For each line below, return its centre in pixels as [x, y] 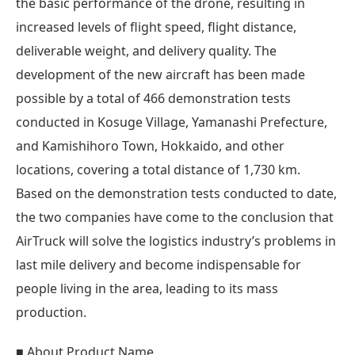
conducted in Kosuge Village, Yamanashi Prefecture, [172, 122]
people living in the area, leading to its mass [147, 288]
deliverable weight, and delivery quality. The [146, 50]
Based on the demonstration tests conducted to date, [176, 193]
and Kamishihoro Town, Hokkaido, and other [150, 145]
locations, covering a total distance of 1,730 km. [158, 169]
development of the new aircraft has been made [160, 74]
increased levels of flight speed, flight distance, [156, 27]
